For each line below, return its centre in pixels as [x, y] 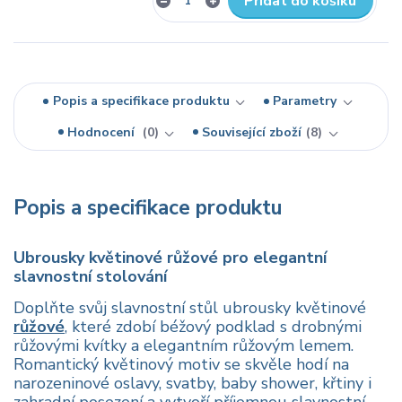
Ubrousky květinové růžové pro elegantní [170, 258]
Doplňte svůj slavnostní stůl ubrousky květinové [190, 308]
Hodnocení [103, 132]
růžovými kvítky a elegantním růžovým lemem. [184, 346]
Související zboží [252, 132]
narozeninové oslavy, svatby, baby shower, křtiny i [192, 384]
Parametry [305, 101]
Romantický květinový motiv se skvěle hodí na [181, 365]
